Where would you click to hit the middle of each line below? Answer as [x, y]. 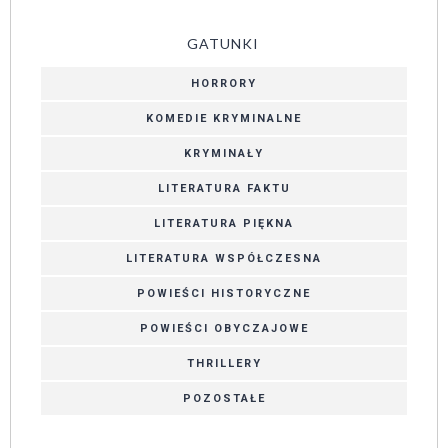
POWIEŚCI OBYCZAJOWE [224, 328]
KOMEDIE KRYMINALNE [224, 118]
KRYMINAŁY [224, 153]
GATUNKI [223, 43]
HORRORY [224, 83]
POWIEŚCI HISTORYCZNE [224, 293]
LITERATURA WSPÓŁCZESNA [224, 258]
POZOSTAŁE [224, 398]
